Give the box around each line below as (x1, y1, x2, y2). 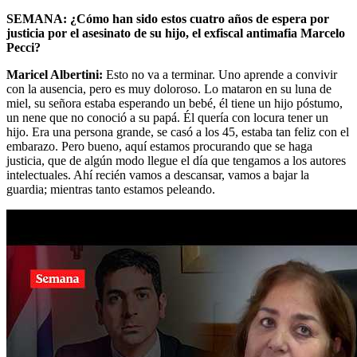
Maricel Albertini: (6, 67, 103, 81)
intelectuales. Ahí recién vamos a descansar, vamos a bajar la (6, 167, 309, 182)
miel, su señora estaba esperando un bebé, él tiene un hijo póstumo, (6, 96, 343, 110)
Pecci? (6, 40, 41, 54)
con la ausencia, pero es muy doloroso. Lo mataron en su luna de (6, 81, 331, 96)
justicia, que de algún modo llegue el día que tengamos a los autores (6, 153, 346, 167)
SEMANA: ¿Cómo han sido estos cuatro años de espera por (6, 11, 329, 25)
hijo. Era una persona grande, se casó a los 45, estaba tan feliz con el (6, 124, 349, 139)
